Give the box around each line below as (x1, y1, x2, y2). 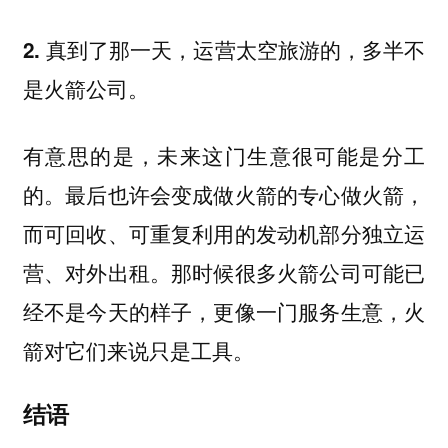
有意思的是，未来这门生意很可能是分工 (22, 139, 426, 170)
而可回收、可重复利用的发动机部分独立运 (22, 217, 426, 248)
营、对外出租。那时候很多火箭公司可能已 (22, 256, 426, 287)
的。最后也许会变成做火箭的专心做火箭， (22, 178, 426, 209)
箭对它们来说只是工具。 (22, 334, 254, 365)
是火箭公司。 (22, 74, 149, 104)
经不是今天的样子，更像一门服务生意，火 (22, 295, 426, 326)
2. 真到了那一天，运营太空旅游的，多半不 (22, 35, 426, 65)
